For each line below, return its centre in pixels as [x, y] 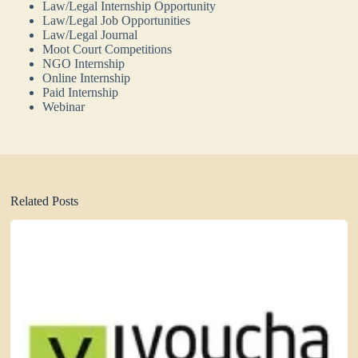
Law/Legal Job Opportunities [117, 20]
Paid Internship [81, 92]
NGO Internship [84, 63]
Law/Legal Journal [90, 34]
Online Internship [87, 78]
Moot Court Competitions [107, 49]
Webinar [64, 106]
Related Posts [45, 201]
